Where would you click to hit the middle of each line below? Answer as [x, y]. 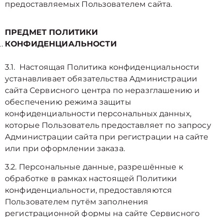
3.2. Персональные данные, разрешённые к [94, 167]
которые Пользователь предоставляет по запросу [108, 125]
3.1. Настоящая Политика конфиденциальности [102, 67]
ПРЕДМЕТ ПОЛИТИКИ [52, 32]
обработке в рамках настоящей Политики [91, 178]
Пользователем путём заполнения [77, 202]
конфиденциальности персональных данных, [98, 114]
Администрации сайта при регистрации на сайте [107, 137]
